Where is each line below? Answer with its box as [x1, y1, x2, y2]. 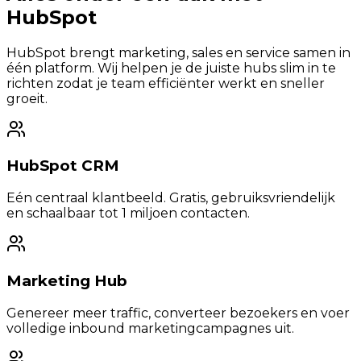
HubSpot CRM [6, 156, 119, 176]
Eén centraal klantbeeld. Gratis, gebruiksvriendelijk [6, 190, 335, 206]
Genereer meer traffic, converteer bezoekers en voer [6, 305, 350, 321]
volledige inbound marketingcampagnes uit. [6, 320, 294, 336]
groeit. [6, 90, 48, 106]
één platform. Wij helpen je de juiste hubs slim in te [6, 60, 336, 76]
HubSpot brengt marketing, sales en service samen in [6, 44, 351, 60]
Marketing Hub [6, 271, 127, 290]
